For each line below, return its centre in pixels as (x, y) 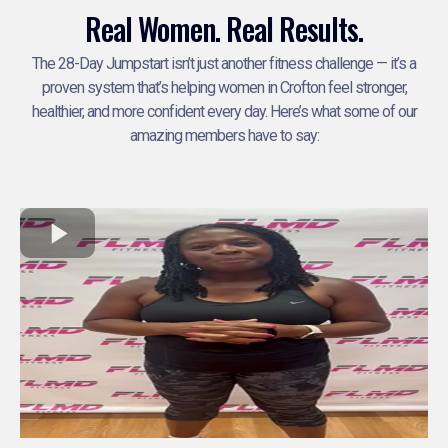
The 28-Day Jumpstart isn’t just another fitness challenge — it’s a (224, 64)
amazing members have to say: (224, 136)
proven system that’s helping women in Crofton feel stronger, (224, 88)
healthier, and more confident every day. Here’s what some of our (224, 112)
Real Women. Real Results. (224, 29)
